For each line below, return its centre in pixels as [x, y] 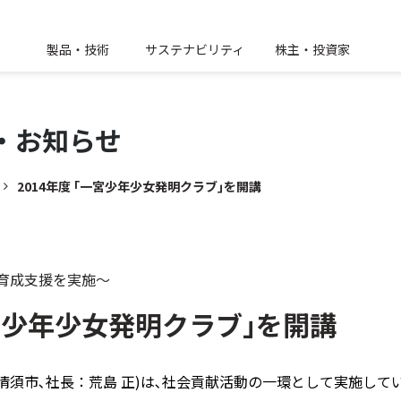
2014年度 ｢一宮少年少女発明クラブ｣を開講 [139, 186]
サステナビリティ [195, 49]
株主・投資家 [312, 49]
